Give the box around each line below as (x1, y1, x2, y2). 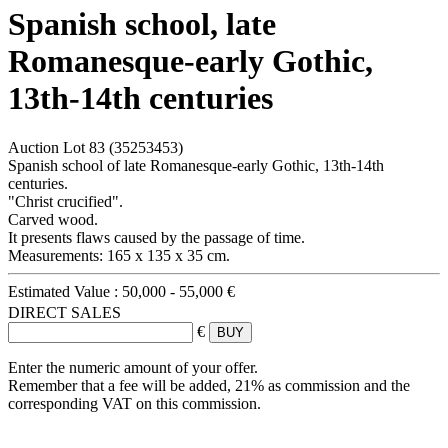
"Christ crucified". (8, 192, 123, 210)
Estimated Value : (8, 282, 122, 300)
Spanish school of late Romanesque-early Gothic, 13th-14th (8, 156, 384, 174)
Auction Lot (8, 138, 89, 156)
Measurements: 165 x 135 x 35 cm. (8, 246, 230, 264)
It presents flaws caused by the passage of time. (8, 228, 305, 246)
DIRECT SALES (8, 303, 121, 321)
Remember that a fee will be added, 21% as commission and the (8, 376, 410, 394)
